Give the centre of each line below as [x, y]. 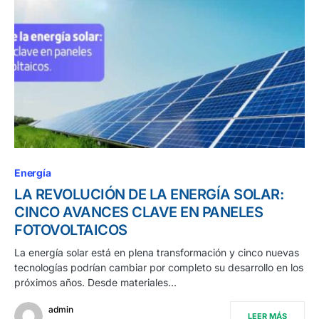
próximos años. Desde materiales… [95, 283]
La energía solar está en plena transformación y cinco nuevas [157, 253]
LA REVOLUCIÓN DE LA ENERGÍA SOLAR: [149, 195]
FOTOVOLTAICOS [71, 230]
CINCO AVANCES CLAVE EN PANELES [138, 213]
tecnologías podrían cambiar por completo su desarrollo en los [159, 268]
